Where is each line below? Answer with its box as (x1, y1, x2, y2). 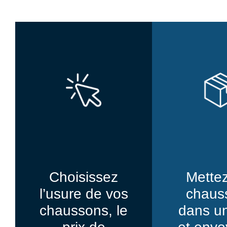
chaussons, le (40, 202, 128, 218)
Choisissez (49, 169, 118, 185)
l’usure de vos (39, 185, 128, 202)
